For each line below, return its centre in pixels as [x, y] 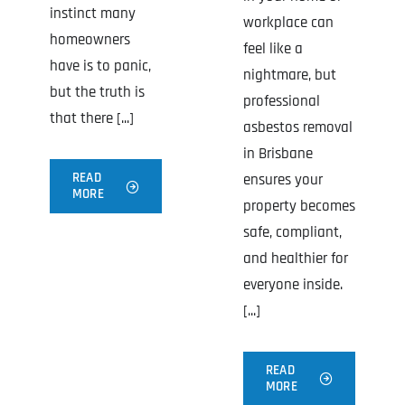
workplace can [288, 22]
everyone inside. [293, 284]
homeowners [89, 40]
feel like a [273, 48]
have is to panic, [100, 66]
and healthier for [296, 258]
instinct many [92, 14]
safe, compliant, [292, 232]
